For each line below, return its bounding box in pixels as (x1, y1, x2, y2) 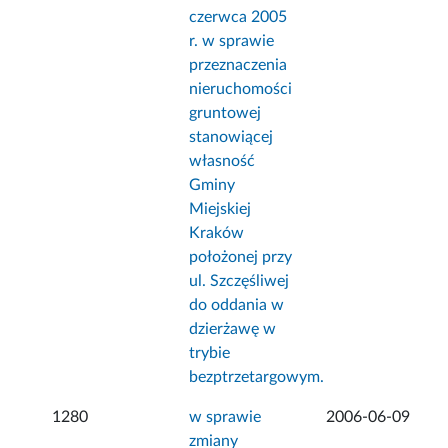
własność (189, 153, 256, 170)
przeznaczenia (189, 57, 288, 74)
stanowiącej (189, 129, 274, 146)
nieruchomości (189, 81, 293, 98)
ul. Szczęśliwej (189, 273, 290, 290)
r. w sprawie (189, 33, 275, 50)
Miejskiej (189, 201, 252, 218)
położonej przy (189, 249, 293, 266)
